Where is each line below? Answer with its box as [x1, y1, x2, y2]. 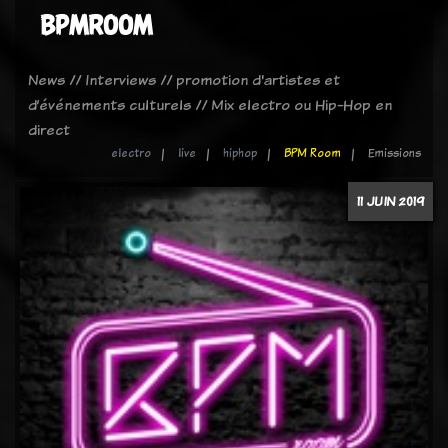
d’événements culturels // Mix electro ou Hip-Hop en [28, 94, 392, 115]
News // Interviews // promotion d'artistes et [28, 69, 340, 90]
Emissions [368, 145, 421, 161]
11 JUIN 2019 [357, 192, 424, 210]
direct [28, 119, 70, 140]
